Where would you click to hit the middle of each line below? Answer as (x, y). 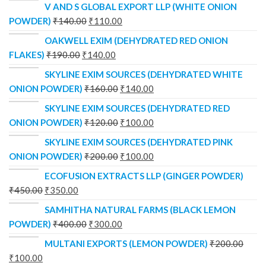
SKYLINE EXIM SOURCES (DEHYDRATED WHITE (144, 74)
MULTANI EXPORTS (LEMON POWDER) (126, 243)
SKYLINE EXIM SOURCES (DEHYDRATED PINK (139, 142)
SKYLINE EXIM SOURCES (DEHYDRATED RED (137, 108)
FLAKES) (27, 54)
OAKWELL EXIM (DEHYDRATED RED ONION (136, 40)
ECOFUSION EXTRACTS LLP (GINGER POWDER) (144, 175)
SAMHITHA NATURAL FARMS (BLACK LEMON (140, 209)
